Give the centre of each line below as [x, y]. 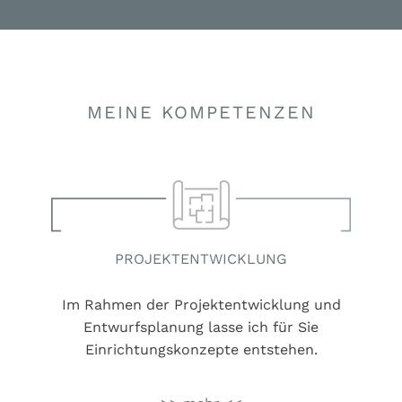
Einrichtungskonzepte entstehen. [201, 350]
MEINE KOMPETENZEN [201, 112]
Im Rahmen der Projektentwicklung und [201, 305]
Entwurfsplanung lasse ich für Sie [201, 328]
